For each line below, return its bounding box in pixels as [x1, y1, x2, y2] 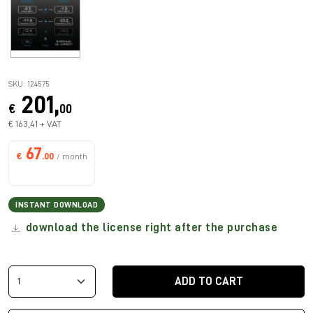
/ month [57, 152, 87, 161]
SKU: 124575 [8, 79, 50, 88]
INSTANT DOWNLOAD [15, 200, 98, 209]
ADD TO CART [174, 275, 243, 287]
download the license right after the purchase [22, 221, 277, 233]
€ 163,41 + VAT [8, 118, 61, 129]
